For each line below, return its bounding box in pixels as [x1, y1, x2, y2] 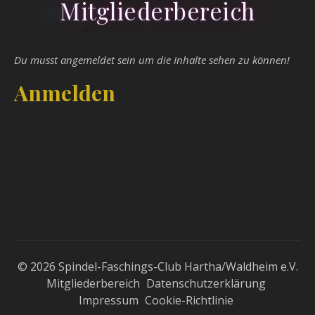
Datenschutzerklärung [146, 276, 266, 291]
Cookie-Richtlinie [144, 292, 233, 308]
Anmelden [14, 79, 115, 107]
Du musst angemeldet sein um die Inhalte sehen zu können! [14, 53, 290, 67]
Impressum [78, 292, 139, 308]
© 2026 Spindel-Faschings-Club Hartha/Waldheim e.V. [17, 259, 298, 274]
